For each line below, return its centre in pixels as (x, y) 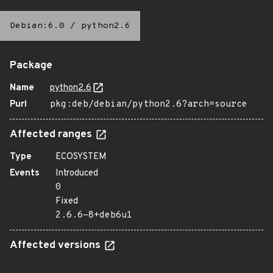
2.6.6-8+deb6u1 (94, 215)
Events (25, 173)
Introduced (77, 173)
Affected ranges (52, 135)
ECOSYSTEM (81, 157)
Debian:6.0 (37, 26)
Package (31, 66)
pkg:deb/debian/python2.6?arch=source (149, 105)
